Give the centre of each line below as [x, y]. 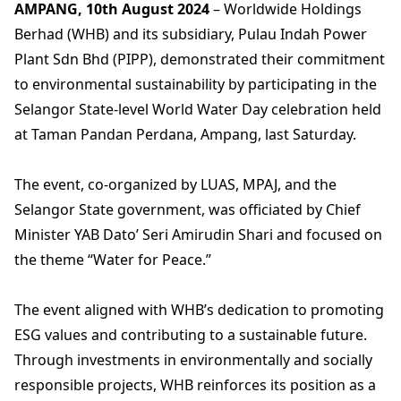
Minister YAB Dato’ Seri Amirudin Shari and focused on [198, 235]
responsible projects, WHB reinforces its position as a [195, 385]
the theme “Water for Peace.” [113, 260]
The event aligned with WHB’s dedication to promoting [199, 310]
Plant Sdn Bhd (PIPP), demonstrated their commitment [200, 60]
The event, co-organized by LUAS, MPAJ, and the [175, 185]
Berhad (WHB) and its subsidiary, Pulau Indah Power [191, 34]
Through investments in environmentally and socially [193, 360]
